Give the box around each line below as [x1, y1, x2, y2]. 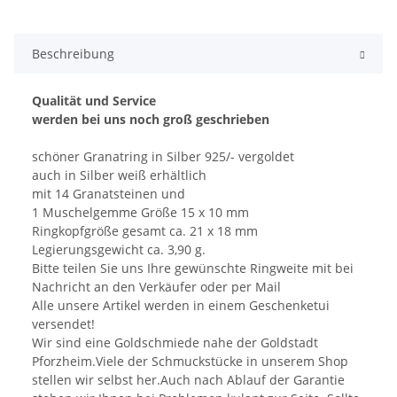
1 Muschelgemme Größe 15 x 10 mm [32, 204, 249, 222]
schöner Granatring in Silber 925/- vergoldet [32, 148, 294, 166]
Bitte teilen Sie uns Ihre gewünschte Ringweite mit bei [32, 260, 354, 277]
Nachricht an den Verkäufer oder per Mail [32, 278, 281, 296]
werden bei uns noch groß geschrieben [32, 111, 269, 128]
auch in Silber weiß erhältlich [32, 167, 206, 184]
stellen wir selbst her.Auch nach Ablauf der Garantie [32, 371, 345, 389]
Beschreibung [32, 45, 114, 63]
